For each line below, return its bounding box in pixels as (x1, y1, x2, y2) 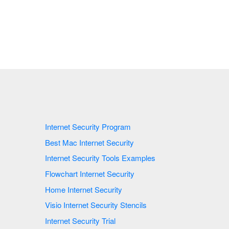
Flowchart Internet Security (80, 168, 136, 179)
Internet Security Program (102, 121, 131, 132)
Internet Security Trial (102, 215, 116, 226)
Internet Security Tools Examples (102, 152, 155, 164)
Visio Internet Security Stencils (120, 199, 147, 211)
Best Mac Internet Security (79, 136, 136, 148)
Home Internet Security (67, 184, 124, 195)
